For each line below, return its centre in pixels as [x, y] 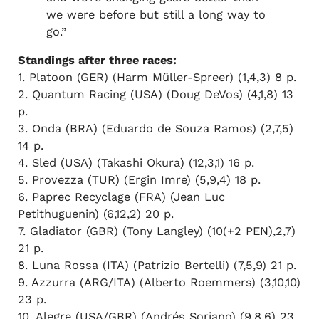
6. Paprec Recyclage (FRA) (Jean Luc [121, 197]
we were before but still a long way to [156, 14]
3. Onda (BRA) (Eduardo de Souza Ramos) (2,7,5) [155, 129]
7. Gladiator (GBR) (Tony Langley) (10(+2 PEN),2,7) [156, 231]
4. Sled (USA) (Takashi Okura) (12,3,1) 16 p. [136, 163]
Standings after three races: [100, 61]
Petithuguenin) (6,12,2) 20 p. [95, 214]
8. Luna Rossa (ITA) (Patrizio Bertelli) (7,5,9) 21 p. [157, 266]
